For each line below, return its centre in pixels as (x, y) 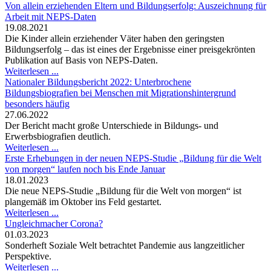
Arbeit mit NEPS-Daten (51, 17)
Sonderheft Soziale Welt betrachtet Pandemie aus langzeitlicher (125, 246)
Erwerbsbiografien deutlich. (58, 137)
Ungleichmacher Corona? (54, 224)
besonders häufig (37, 104)
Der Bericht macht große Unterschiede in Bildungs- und (112, 126)
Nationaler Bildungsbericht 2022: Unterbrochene (98, 82)
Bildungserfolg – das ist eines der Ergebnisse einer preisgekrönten (130, 50)
